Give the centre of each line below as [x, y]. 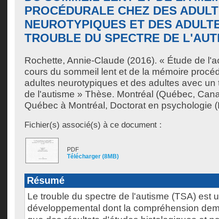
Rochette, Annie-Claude [75, 60]
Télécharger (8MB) [93, 156]
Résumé [46, 180]
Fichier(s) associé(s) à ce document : [93, 125]
